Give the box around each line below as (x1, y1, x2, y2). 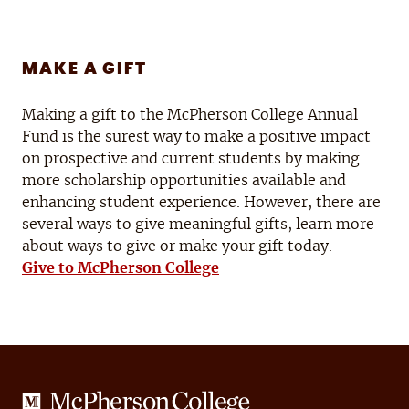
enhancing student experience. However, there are (22, 195, 381, 211)
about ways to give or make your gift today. (22, 239, 332, 255)
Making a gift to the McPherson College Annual (22, 108, 358, 123)
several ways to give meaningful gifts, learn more (22, 217, 374, 233)
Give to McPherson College (22, 261, 219, 277)
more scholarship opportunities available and (22, 173, 346, 189)
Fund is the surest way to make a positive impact (22, 130, 371, 145)
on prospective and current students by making (22, 152, 360, 167)
